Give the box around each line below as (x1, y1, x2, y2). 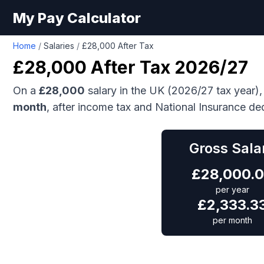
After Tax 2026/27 (87, 57, 248, 78)
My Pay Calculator (13, 9, 141, 27)
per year (215, 184, 249, 194)
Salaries (44, 41, 74, 51)
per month (212, 215, 252, 225)
